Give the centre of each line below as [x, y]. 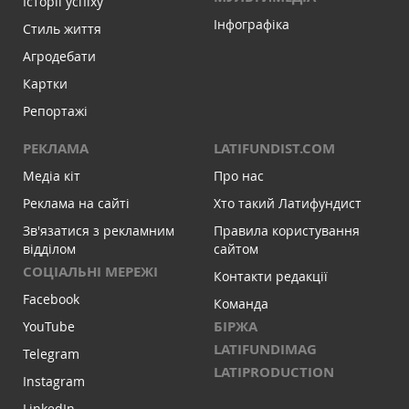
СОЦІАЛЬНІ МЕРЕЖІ [90, 272]
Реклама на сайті [76, 204]
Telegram [51, 354]
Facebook [51, 299]
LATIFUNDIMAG [265, 350]
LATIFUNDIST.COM [274, 149]
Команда [241, 304]
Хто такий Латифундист [288, 204]
